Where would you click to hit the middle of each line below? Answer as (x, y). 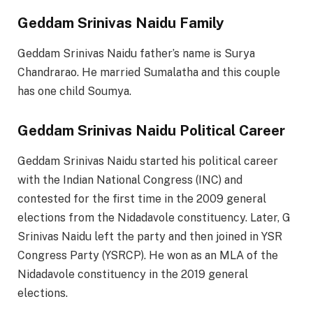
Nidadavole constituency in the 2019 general (133, 274)
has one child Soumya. (74, 91)
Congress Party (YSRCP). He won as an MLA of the (148, 255)
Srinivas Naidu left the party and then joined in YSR (150, 236)
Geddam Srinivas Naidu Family (121, 23)
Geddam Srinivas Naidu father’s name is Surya (136, 53)
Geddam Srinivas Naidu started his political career (148, 161)
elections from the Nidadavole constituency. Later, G (154, 217)
